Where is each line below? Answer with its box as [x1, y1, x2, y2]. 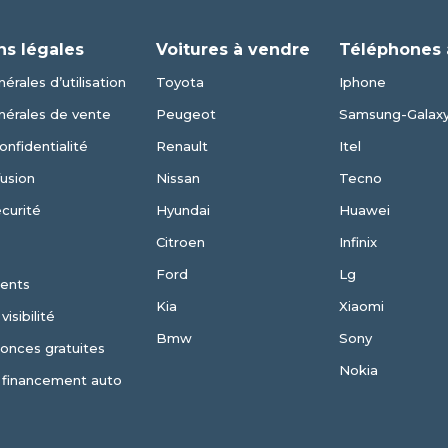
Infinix [338, 234, 377, 250]
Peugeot [155, 106, 216, 122]
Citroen [155, 234, 205, 250]
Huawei [338, 202, 390, 218]
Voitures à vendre [155, 40, 310, 59]
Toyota [155, 74, 204, 90]
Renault [155, 138, 208, 154]
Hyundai [155, 202, 210, 218]
